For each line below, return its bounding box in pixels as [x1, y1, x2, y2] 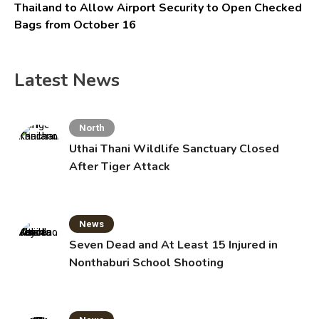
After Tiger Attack [69, 158, 171, 174]
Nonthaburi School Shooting [69, 254, 224, 271]
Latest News [14, 68, 120, 93]
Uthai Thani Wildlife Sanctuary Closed [69, 140, 280, 157]
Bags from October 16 [14, 16, 137, 33]
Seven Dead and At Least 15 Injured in [69, 236, 278, 253]
